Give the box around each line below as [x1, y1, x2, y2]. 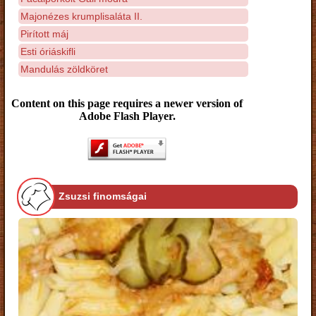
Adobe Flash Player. [78, 110, 176, 122]
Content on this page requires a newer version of [11, 97, 243, 109]
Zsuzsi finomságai [59, 190, 147, 202]
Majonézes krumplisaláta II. [20, 10, 142, 22]
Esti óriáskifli [20, 45, 75, 57]
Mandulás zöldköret [20, 63, 108, 75]
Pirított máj [20, 28, 68, 39]
